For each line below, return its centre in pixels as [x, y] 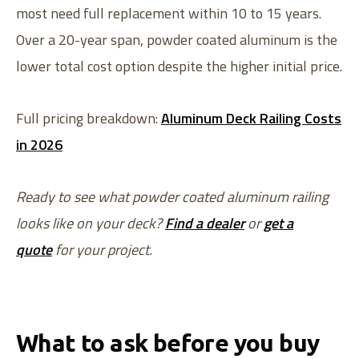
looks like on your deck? [89, 224]
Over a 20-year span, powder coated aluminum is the [177, 40]
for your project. [104, 250]
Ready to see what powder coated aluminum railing [172, 197]
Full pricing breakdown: [89, 119]
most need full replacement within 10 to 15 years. [169, 14]
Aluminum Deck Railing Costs [251, 119]
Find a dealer [205, 224]
